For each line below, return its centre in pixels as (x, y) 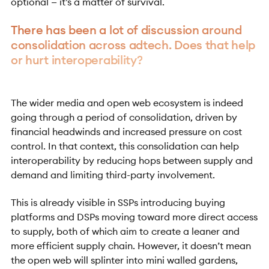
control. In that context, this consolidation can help (125, 146)
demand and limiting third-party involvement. (113, 174)
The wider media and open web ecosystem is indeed (127, 102)
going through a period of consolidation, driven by (124, 117)
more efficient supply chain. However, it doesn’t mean (131, 246)
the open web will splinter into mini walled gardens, (124, 260)
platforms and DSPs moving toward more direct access (134, 217)
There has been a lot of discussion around (126, 30)
